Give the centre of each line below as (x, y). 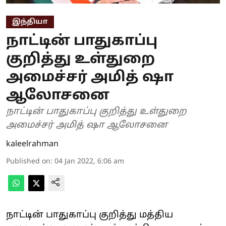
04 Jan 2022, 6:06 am (89, 161)
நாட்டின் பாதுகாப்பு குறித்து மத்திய (90, 215)
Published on (28, 161)
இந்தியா (30, 22)
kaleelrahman (32, 144)
